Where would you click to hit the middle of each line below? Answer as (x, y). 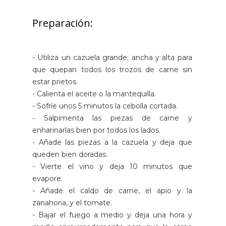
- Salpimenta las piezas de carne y (112, 118)
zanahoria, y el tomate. (72, 203)
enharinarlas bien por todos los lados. (96, 130)
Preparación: (63, 23)
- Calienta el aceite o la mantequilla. (94, 94)
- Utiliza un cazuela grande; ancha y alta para (112, 58)
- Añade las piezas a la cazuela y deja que (112, 143)
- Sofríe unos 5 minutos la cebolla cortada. (105, 106)
